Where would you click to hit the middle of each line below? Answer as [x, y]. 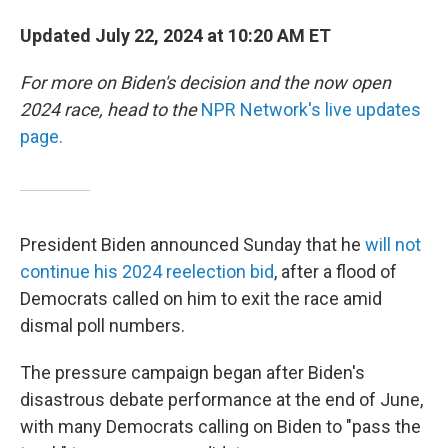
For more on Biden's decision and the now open [205, 82]
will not [393, 244]
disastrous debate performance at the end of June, [221, 399]
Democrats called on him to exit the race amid [201, 298]
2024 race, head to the [110, 109]
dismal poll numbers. [102, 325]
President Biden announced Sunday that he [192, 244]
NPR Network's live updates [311, 109]
